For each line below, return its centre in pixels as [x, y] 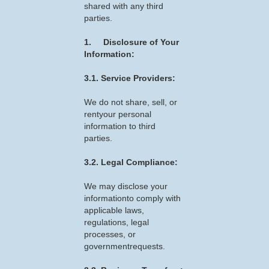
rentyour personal [118, 114]
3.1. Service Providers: [130, 78]
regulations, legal [116, 222]
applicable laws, [114, 210]
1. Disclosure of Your [131, 42]
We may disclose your [126, 186]
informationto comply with [132, 198]
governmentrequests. [125, 246]
